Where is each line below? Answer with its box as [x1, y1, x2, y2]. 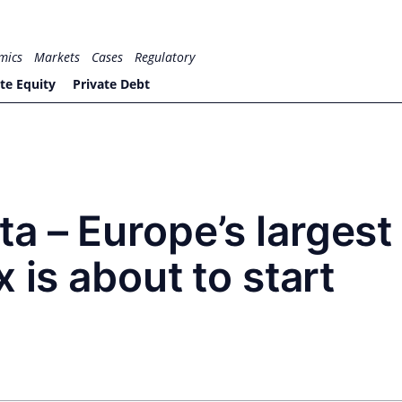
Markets [34, 48, 81, 66]
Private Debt [72, 75, 150, 92]
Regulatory [135, 48, 196, 66]
